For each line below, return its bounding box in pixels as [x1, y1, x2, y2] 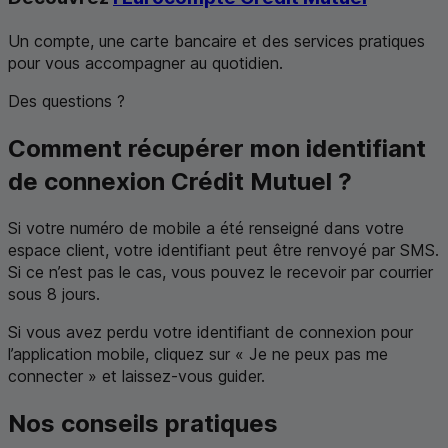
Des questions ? [8, 90, 125, 111]
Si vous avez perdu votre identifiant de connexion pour [8, 322, 413, 343]
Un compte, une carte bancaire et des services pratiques [8, 30, 425, 51]
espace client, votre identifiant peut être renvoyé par [8, 240, 400, 261]
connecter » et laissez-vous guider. [8, 366, 265, 387]
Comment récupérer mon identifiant [8, 133, 426, 163]
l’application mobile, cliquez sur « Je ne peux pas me [8, 344, 388, 365]
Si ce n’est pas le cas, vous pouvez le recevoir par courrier [8, 262, 433, 283]
